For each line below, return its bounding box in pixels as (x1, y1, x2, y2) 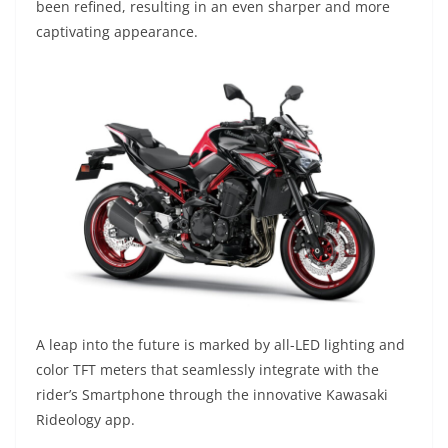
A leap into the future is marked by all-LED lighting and (36, 335, 405, 355)
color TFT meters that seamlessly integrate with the (36, 360, 379, 380)
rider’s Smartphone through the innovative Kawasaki (36, 385, 388, 405)
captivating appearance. (36, 22, 198, 42)
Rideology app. (36, 410, 135, 430)
